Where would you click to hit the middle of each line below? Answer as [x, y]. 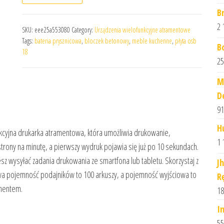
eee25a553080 [52, 30]
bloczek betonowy [107, 41]
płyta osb [186, 41]
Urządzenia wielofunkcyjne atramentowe [142, 30]
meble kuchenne [152, 41]
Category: [83, 30]
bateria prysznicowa [58, 41]
